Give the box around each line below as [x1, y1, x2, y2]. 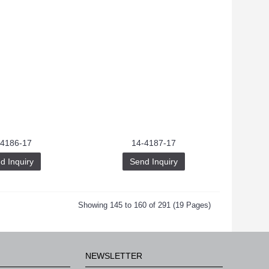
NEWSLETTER [85, 251, 143, 261]
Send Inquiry [130, 157, 178, 166]
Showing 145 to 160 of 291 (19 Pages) [78, 201, 211, 210]
